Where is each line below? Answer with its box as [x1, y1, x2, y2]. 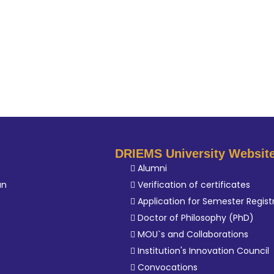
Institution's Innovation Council [138, 245, 270, 257]
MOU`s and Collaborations [138, 228, 249, 240]
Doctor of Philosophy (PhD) [138, 212, 254, 224]
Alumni [138, 162, 168, 174]
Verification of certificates [138, 179, 251, 191]
